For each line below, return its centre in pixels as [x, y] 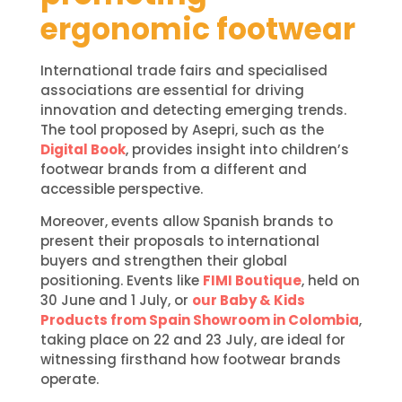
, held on [330, 281]
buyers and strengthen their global [163, 261]
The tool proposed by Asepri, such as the [182, 129]
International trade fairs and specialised [184, 70]
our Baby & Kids [248, 301]
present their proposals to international [179, 241]
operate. [69, 380]
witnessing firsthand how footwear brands [190, 360]
